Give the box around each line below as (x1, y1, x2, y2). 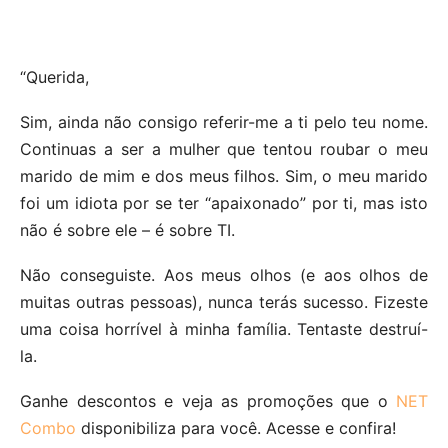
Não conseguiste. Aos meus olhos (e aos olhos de (20, 264, 428, 285)
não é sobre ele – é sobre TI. (20, 219, 235, 240)
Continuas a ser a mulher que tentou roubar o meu (20, 138, 428, 159)
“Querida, (20, 66, 89, 87)
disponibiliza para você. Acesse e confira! (76, 417, 396, 438)
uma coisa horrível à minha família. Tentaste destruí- (20, 318, 428, 339)
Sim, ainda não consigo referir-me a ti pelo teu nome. (20, 111, 428, 132)
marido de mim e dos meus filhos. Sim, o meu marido (20, 165, 428, 186)
